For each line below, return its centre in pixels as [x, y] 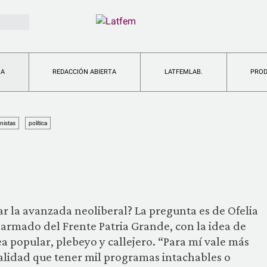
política [38, 123]
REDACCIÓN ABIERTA [85, 72]
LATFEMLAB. [183, 72]
